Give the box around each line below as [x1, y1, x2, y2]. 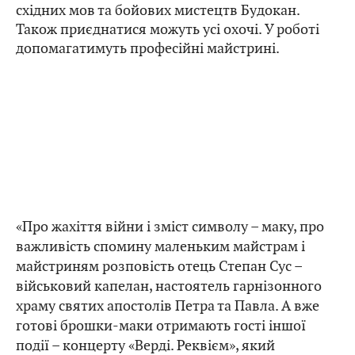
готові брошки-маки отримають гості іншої [16, 316, 306, 335]
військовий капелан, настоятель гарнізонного [16, 277, 322, 296]
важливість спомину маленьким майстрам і [16, 237, 305, 256]
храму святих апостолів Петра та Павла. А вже [16, 296, 319, 315]
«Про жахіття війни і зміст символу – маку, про [16, 217, 324, 236]
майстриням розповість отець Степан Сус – [16, 257, 302, 276]
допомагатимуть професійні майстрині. [16, 39, 280, 58]
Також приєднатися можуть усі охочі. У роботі [16, 20, 319, 39]
